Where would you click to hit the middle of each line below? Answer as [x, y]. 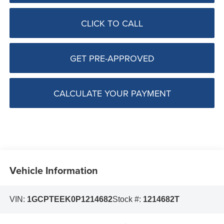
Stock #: [127, 199]
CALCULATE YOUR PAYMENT [112, 93]
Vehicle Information [53, 170]
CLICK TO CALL [112, 23]
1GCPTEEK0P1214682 [69, 199]
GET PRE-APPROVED [112, 58]
